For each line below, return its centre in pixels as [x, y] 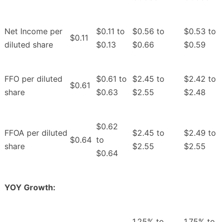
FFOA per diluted [36, 133]
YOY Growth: [30, 187]
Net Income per [33, 31]
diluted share [29, 44]
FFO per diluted [33, 79]
